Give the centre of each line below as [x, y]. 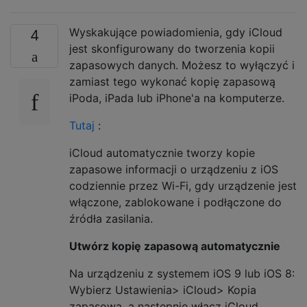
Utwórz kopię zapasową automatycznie [175, 246]
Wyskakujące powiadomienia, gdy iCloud [176, 32]
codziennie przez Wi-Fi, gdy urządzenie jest [183, 185]
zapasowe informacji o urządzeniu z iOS [174, 169]
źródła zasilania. [111, 218]
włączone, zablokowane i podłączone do [175, 202]
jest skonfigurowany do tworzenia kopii [172, 48]
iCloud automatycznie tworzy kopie [162, 152]
